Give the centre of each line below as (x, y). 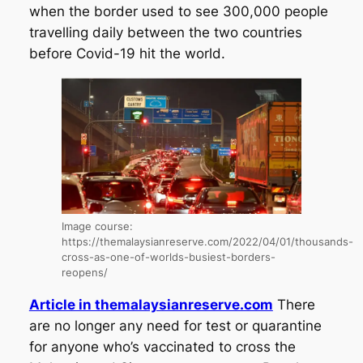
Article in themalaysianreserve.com (151, 304)
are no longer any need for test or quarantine (175, 325)
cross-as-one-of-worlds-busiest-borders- (168, 257)
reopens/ (84, 272)
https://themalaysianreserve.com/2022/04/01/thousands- (207, 241)
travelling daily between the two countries (165, 32)
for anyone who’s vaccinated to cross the (162, 346)
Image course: (97, 226)
